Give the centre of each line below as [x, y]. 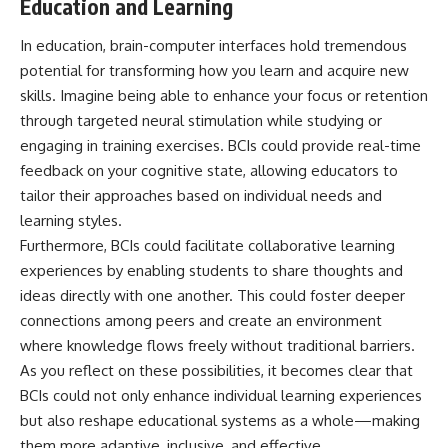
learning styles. [71, 221]
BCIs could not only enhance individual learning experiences [221, 396]
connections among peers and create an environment [201, 321]
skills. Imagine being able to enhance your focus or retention [224, 96]
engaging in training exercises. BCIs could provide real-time [220, 146]
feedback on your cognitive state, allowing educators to [209, 171]
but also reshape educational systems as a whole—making [220, 421]
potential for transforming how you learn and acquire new [214, 71]
